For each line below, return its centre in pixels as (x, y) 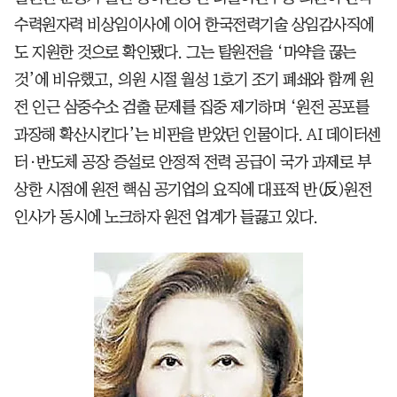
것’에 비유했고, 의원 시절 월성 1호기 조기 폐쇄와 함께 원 (194, 79)
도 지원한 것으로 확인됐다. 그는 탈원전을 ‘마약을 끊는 (185, 52)
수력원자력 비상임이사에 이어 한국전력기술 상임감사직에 (194, 24)
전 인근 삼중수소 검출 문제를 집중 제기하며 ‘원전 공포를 (191, 107)
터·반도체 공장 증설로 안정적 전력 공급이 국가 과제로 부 (192, 162)
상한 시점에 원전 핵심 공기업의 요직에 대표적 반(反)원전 (193, 189)
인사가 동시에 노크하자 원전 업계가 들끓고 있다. (166, 217)
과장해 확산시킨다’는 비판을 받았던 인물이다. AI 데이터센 (198, 134)
